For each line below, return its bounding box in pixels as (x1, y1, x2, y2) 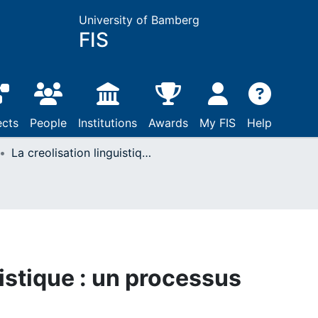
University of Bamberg (78, 13, 199, 27)
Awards (148, 116, 188, 130)
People (30, 116, 67, 130)
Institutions (78, 116, 137, 130)
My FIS (199, 116, 236, 130)
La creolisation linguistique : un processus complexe (142, 146, 151, 160)
